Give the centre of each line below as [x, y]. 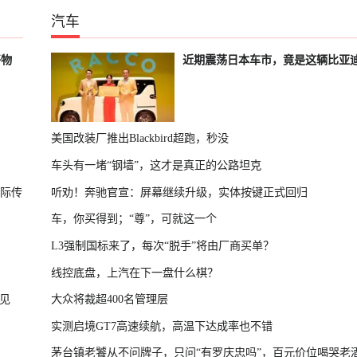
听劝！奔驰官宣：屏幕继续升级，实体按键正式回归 [179, 192]
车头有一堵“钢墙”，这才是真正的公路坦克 [156, 165]
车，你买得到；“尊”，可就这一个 [133, 219]
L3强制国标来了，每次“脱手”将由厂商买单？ [162, 245]
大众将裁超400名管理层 [109, 299]
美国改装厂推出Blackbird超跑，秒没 [139, 138]
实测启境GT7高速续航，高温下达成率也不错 [161, 326]
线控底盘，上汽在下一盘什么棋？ [134, 272]
